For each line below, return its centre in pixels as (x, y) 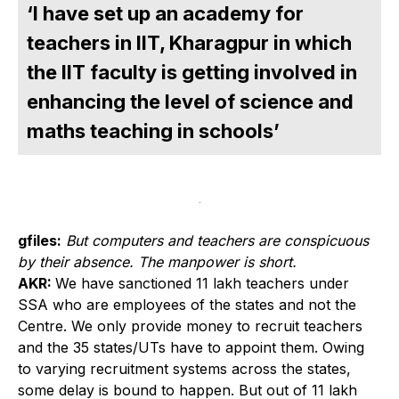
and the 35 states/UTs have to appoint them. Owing (191, 348)
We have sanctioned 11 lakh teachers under (202, 284)
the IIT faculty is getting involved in (192, 73)
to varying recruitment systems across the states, (184, 369)
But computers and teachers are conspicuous (215, 241)
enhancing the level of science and (190, 102)
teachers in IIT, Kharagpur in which (189, 43)
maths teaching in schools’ (153, 131)
